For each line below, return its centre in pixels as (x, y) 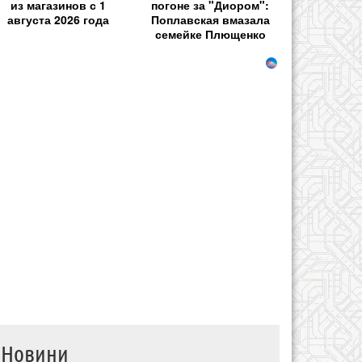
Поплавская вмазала (210, 19)
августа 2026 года (58, 19)
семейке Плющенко (210, 34)
